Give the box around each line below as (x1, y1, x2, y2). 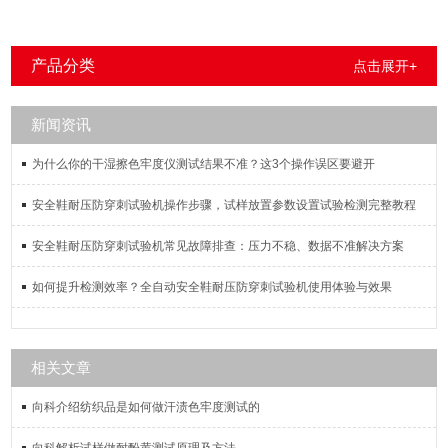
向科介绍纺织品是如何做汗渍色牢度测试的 (32, 400, 261, 414)
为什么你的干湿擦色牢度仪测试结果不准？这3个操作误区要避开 (32, 157, 376, 171)
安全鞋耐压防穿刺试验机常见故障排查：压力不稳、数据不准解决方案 (32, 239, 405, 253)
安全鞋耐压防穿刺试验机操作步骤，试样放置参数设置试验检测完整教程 (32, 198, 417, 212)
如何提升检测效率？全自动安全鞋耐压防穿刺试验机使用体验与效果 (32, 280, 393, 294)
